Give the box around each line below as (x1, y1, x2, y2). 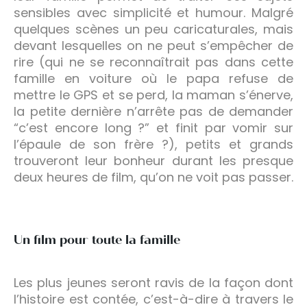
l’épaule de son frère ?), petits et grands (14, 135, 293, 153)
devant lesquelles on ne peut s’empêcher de (14, 36, 293, 54)
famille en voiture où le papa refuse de (14, 69, 293, 87)
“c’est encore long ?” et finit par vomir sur (14, 119, 293, 136)
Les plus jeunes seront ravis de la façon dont (14, 273, 293, 291)
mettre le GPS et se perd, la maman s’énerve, (14, 86, 293, 103)
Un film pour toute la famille (14, 232, 180, 247)
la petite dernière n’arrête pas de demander (14, 102, 293, 120)
